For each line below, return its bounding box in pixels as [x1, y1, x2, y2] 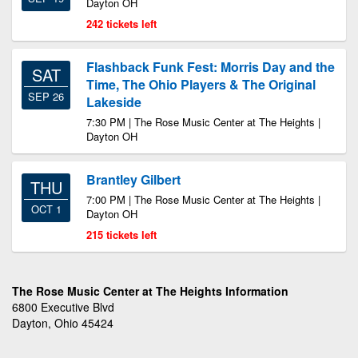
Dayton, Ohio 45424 [12, 315, 113, 331]
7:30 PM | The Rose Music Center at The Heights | [86, 114, 320, 129]
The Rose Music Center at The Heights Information [12, 283, 288, 299]
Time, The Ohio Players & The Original [86, 75, 316, 93]
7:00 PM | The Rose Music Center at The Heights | [86, 192, 320, 207]
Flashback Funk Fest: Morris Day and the [86, 58, 335, 76]
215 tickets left [86, 227, 157, 242]
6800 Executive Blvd [12, 299, 117, 315]
